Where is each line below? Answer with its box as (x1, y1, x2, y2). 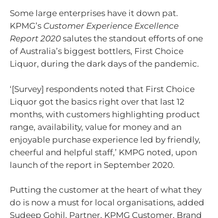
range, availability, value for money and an (10, 122, 182, 132)
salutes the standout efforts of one (61, 34, 203, 44)
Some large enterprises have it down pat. (10, 8, 178, 18)
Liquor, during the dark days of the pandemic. (10, 59, 199, 69)
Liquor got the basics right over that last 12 (10, 96, 184, 107)
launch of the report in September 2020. (10, 160, 175, 170)
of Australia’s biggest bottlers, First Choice (10, 46, 183, 56)
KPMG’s (10, 21, 43, 31)
